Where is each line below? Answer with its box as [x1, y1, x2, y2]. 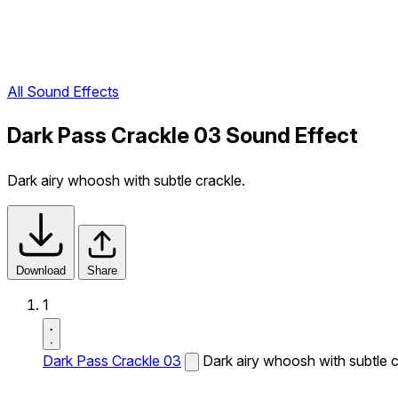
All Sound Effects [7, 83, 119, 101]
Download [16, 264, 66, 277]
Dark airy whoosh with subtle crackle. [7, 171, 245, 189]
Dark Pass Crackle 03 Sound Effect [7, 123, 358, 149]
